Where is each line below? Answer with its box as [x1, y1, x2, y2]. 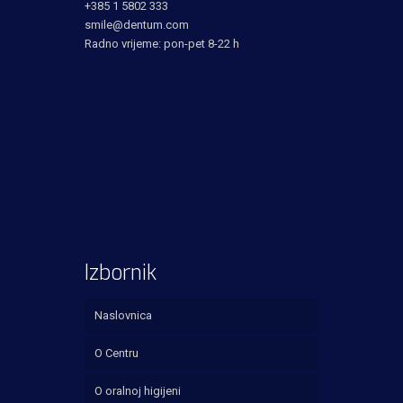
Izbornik [85, 259, 157, 288]
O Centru [94, 346, 139, 361]
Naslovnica [94, 309, 152, 323]
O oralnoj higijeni [94, 384, 181, 399]
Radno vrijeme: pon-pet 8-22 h [85, 37, 239, 51]
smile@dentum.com [85, 18, 189, 32]
